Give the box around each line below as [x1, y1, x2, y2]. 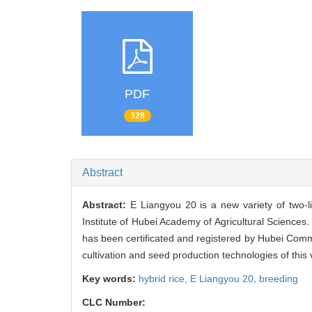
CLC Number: [82, 297, 148, 309]
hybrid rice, [139, 273, 190, 285]
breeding [259, 273, 298, 285]
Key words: [82, 273, 139, 285]
